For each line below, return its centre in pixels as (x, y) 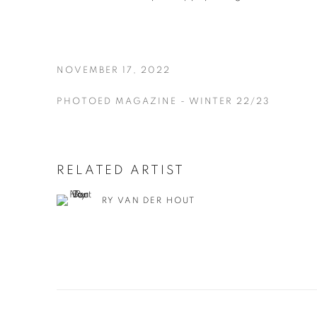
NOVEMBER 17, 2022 (114, 70)
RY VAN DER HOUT (149, 200)
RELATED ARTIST (121, 171)
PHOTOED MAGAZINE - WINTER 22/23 (163, 102)
